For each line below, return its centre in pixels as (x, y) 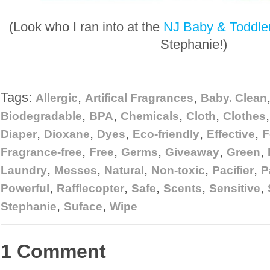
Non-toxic (178, 170)
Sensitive (235, 188)
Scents (183, 188)
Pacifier (233, 170)
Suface (83, 206)
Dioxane (67, 134)
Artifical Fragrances (139, 98)
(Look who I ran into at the (86, 27)
